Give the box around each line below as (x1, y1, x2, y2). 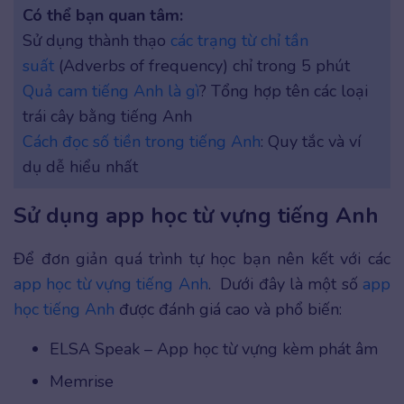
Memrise (50, 371, 114, 393)
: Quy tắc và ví (261, 131, 361, 153)
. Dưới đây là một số (207, 273, 363, 296)
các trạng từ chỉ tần (170, 30, 308, 52)
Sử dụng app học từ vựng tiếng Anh (14, 201, 379, 231)
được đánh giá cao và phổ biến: (115, 298, 346, 321)
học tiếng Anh (14, 298, 115, 321)
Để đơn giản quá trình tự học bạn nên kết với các (14, 248, 390, 271)
